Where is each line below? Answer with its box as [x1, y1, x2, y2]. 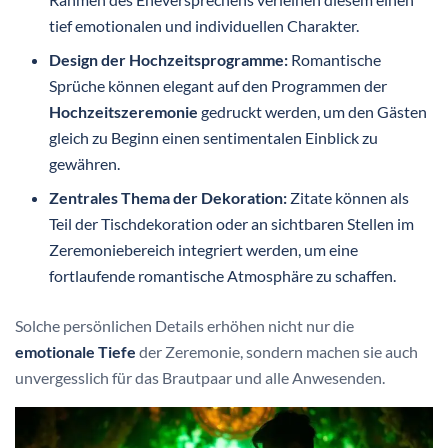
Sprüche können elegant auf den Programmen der [49, 75, 388, 95]
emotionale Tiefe [15, 341, 136, 361]
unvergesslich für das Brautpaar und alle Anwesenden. [15, 367, 385, 387]
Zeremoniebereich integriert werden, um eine [49, 239, 359, 259]
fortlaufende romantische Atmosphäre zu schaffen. [49, 265, 397, 285]
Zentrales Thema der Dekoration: [49, 187, 288, 207]
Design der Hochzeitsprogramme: [49, 49, 289, 69]
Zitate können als [287, 187, 410, 207]
